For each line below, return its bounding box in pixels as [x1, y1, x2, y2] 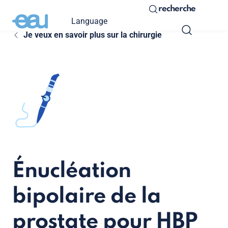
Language [71, 16, 107, 26]
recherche [158, 5, 195, 13]
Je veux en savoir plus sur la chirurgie [23, 30, 162, 40]
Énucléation [12, 160, 131, 182]
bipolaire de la [12, 185, 161, 208]
